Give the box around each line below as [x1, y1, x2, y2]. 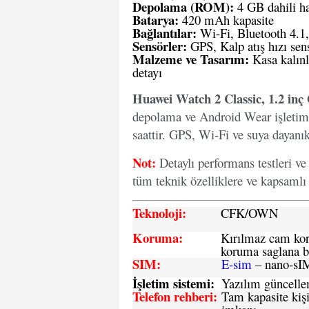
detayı [132, 63, 162, 81]
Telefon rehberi [132, 287, 213, 306]
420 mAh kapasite [179, 11, 274, 28]
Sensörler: [132, 37, 187, 55]
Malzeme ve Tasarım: [132, 50, 249, 68]
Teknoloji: [132, 203, 186, 222]
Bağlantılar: [132, 23, 197, 42]
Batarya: [132, 10, 179, 29]
